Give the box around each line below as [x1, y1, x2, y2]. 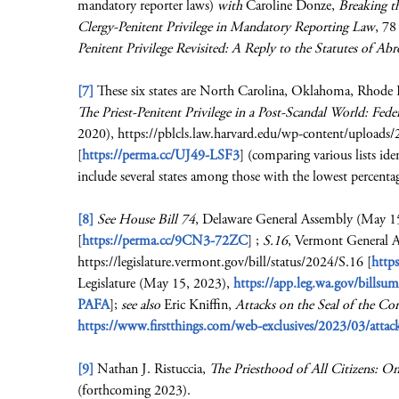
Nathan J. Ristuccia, [94, 360, 209, 379]
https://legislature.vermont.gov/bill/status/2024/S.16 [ [77, 253, 371, 272]
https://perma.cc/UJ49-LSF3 [82, 146, 240, 165]
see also [121, 296, 160, 314]
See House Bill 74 [97, 210, 195, 229]
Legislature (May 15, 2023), [77, 274, 233, 293]
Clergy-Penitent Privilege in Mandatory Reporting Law [77, 18, 375, 37]
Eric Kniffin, [160, 296, 235, 314]
